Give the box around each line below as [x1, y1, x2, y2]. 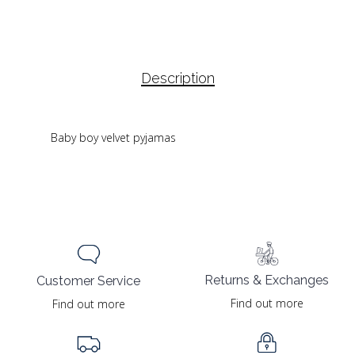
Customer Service [36, 273, 140, 288]
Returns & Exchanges [204, 273, 329, 288]
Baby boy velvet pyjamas [51, 129, 176, 145]
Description [140, 69, 215, 86]
